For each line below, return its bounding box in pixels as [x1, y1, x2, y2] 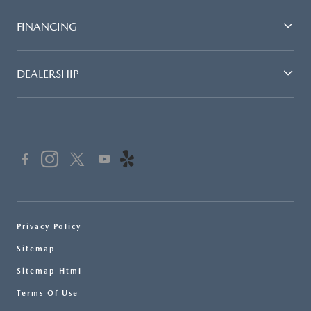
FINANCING [17, 20, 77, 34]
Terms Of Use [17, 289, 78, 299]
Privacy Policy [17, 222, 81, 232]
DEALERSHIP [17, 67, 79, 81]
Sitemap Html [17, 267, 82, 276]
